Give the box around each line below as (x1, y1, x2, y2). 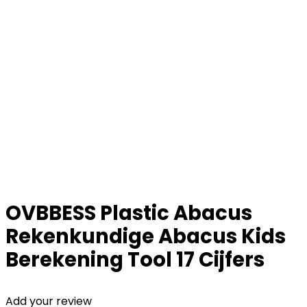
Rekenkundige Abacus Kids (5, 223, 286, 250)
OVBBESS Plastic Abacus (5, 199, 252, 227)
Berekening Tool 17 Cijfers (5, 246, 265, 273)
